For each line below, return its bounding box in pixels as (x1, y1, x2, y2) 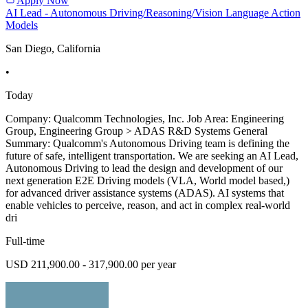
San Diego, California (5, 43, 100, 55)
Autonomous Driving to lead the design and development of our (5, 162, 283, 175)
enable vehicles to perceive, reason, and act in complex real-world (5, 199, 290, 212)
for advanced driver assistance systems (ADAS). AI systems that (5, 187, 284, 199)
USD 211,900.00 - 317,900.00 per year (5, 258, 176, 271)
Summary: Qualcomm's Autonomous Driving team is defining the (5, 137, 289, 150)
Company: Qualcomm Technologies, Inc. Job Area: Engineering (5, 113, 284, 125)
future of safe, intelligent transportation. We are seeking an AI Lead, (5, 150, 298, 162)
